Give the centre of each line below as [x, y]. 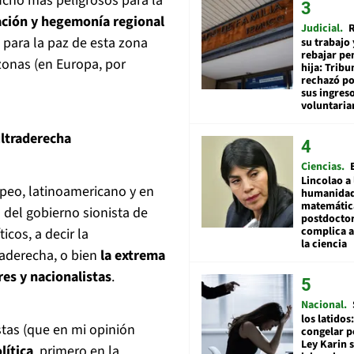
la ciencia [324, 244]
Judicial [320, 28]
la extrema [131, 256]
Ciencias [321, 166]
